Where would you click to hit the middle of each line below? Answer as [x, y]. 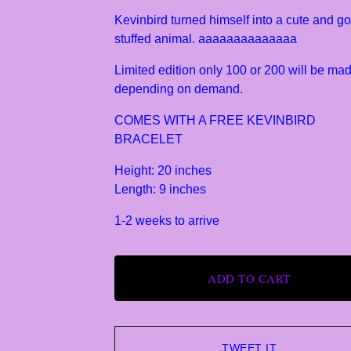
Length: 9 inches [160, 189]
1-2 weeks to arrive [167, 221]
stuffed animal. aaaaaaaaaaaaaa [206, 39]
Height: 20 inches [163, 170]
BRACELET [148, 139]
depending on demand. [179, 89]
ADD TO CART [249, 278]
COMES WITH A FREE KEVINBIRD [215, 120]
